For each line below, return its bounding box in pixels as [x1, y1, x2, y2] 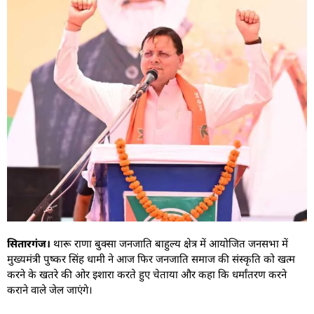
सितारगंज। [7, 235, 50, 250]
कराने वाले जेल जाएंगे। [7, 282, 93, 296]
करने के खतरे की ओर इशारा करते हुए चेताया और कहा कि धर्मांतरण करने [7, 266, 287, 281]
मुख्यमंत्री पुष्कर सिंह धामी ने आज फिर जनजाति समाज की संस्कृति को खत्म [7, 251, 295, 266]
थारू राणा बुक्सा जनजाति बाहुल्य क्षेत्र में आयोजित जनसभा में [50, 235, 288, 250]
